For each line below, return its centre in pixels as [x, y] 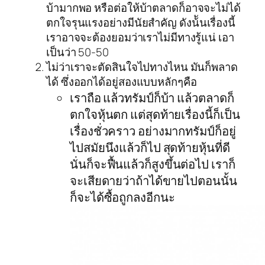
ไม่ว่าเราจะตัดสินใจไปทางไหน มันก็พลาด [142, 67]
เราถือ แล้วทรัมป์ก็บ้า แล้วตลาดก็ [152, 97]
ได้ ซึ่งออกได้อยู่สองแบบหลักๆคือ [122, 81]
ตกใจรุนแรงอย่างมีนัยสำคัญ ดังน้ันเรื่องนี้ [141, 22]
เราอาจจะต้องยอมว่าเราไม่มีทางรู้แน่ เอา [140, 37]
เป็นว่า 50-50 [77, 52]
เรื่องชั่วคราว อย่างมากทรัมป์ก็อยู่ [153, 130]
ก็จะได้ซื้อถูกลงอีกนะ [122, 197]
